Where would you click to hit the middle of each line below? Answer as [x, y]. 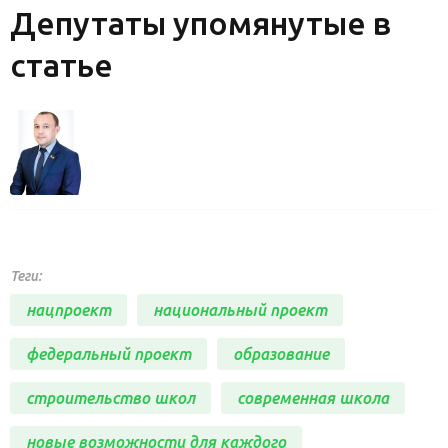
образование [281, 353]
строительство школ [110, 397]
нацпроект [68, 309]
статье [61, 64]
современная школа [313, 397]
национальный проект [240, 309]
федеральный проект [108, 353]
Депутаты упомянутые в [200, 22]
